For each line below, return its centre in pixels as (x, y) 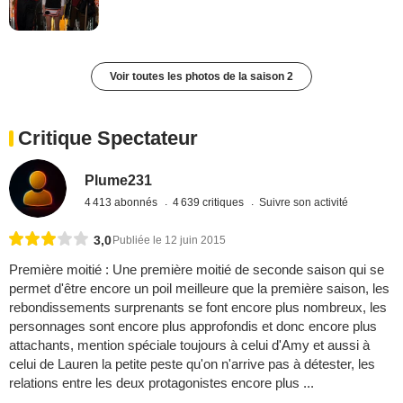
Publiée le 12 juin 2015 (169, 240)
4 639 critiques (210, 202)
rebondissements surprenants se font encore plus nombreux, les (198, 307)
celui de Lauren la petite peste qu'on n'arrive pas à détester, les (192, 363)
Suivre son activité (304, 202)
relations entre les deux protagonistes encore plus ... (161, 382)
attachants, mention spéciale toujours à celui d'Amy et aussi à (189, 345)
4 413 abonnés (123, 202)
